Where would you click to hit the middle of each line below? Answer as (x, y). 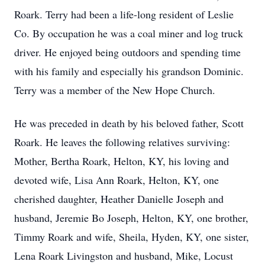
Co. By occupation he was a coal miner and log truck (129, 33)
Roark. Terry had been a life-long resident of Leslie (124, 14)
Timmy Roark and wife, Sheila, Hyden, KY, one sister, (132, 237)
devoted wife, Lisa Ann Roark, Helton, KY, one (117, 180)
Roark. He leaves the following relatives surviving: (122, 142)
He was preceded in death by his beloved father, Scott (129, 123)
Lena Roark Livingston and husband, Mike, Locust (124, 256)
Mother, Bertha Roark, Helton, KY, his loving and (122, 161)
